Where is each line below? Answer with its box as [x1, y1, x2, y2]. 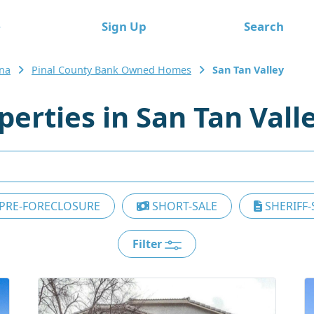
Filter [132, 236, 165, 252]
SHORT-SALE [149, 198, 217, 214]
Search [243, 18, 284, 34]
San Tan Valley [212, 63, 284, 76]
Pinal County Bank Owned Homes [32, 63, 191, 76]
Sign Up [101, 18, 146, 34]
